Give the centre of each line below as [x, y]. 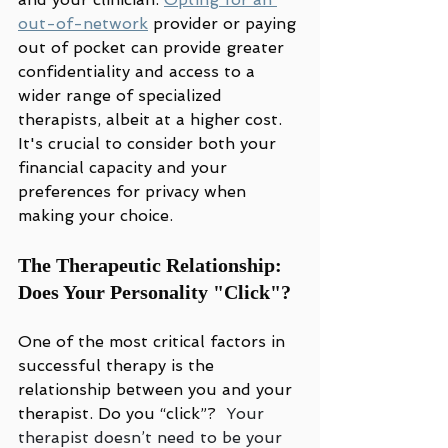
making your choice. [95, 215]
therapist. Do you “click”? [122, 413]
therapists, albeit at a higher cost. [152, 119]
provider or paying [224, 23]
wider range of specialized [122, 95]
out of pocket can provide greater [153, 47]
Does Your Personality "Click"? [154, 292]
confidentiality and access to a [139, 71]
